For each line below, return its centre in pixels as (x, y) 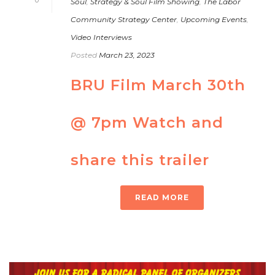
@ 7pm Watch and (147, 122)
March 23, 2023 (127, 55)
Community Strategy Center (124, 19)
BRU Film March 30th (158, 85)
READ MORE (162, 197)
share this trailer (140, 160)
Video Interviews (101, 37)
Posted (84, 55)
